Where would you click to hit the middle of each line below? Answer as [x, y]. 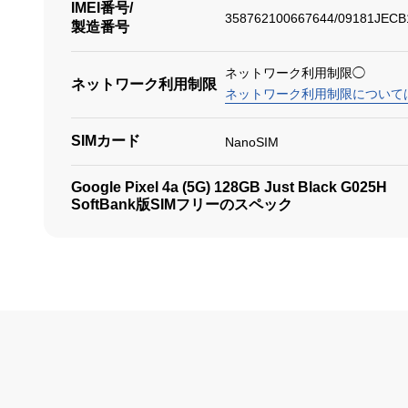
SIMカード [105, 141]
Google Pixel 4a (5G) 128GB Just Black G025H [229, 187]
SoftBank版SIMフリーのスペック [181, 204]
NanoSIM [251, 142]
